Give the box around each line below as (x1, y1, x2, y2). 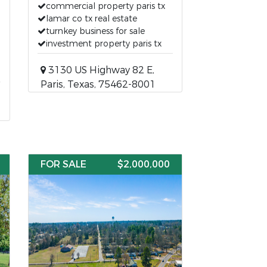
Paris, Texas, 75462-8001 (41, 78, 156, 91)
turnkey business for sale (46, 26, 145, 37)
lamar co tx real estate (46, 13, 138, 24)
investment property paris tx (46, 38, 162, 49)
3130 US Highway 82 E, (46, 64, 155, 76)
